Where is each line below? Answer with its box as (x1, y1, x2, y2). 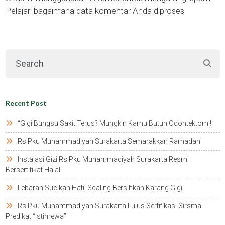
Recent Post (5, 99, 47, 108)
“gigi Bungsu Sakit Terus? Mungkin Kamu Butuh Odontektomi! (17, 119, 211, 128)
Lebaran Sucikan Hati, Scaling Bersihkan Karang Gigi (17, 184, 182, 192)
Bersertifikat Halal (5, 166, 60, 174)
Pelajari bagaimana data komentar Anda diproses (5, 6, 184, 16)
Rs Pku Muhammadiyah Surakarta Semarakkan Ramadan (17, 137, 200, 146)
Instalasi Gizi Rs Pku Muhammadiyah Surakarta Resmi (17, 155, 189, 164)
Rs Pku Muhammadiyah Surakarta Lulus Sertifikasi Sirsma (17, 202, 201, 210)
